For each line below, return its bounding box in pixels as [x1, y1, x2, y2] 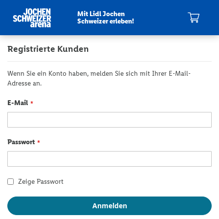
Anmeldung [7, 19, 76, 34]
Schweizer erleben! [77, 17, 134, 25]
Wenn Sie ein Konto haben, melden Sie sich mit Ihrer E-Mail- [7, 69, 191, 78]
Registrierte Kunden [7, 44, 89, 54]
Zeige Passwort [18, 177, 64, 186]
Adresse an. [7, 79, 42, 88]
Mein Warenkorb [175, 17, 215, 24]
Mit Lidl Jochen [77, 10, 125, 18]
